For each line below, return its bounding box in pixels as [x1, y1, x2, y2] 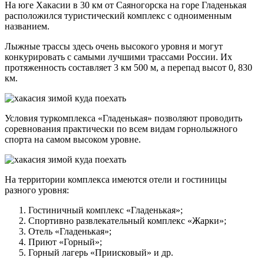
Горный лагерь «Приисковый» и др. [28, 247, 173, 258]
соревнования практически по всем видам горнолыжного [5, 124, 237, 134]
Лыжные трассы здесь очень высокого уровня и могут [5, 41, 223, 52]
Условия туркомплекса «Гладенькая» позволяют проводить [5, 113, 242, 124]
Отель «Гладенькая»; [28, 226, 111, 237]
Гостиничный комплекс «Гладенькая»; [28, 205, 183, 216]
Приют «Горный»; [28, 237, 102, 247]
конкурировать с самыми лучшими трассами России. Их [5, 52, 232, 62]
